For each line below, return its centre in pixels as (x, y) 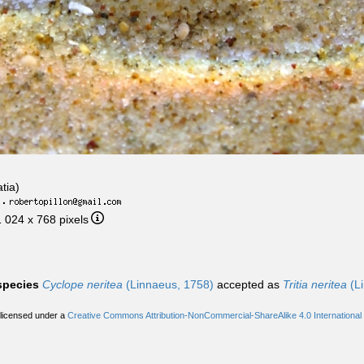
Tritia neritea (315, 284)
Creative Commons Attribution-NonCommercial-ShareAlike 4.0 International (214, 315)
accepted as (248, 284)
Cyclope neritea (82, 284)
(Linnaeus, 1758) (168, 284)
